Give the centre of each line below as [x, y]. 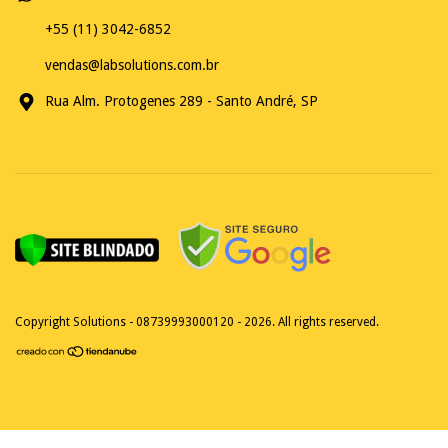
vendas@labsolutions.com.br [132, 64]
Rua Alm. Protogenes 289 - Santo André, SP [181, 100]
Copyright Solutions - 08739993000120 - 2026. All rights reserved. [197, 321]
